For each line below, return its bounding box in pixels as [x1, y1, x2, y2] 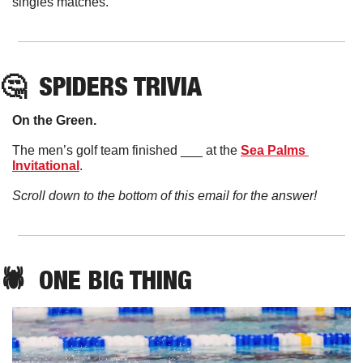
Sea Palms [241, 143, 305, 157]
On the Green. [12, 113, 100, 127]
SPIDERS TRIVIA [39, 70, 202, 101]
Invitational [12, 158, 79, 173]
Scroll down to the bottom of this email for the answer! [12, 188, 317, 203]
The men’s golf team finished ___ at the [12, 143, 241, 157]
